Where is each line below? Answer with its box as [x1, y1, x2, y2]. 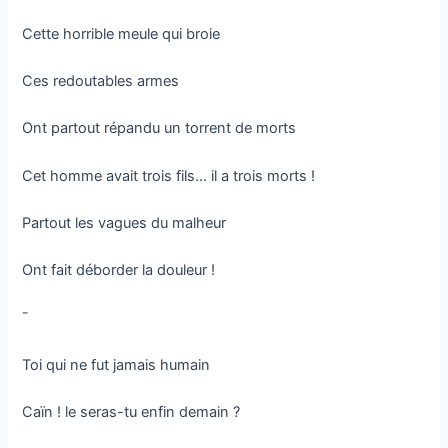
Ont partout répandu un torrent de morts [22, 119, 297, 138]
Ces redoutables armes [22, 71, 180, 90]
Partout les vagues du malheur [22, 214, 227, 232]
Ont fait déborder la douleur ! [22, 261, 216, 280]
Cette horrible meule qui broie [22, 24, 221, 43]
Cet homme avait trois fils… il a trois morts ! [22, 166, 316, 185]
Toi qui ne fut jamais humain [22, 356, 211, 375]
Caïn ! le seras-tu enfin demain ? [22, 403, 241, 422]
